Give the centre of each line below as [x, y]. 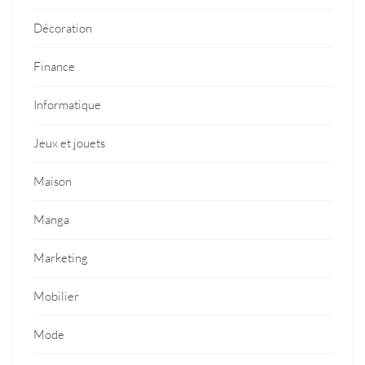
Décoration [63, 28]
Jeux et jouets [69, 143]
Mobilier [56, 296]
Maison [53, 181]
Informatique [67, 104]
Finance [54, 66]
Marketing [61, 257]
